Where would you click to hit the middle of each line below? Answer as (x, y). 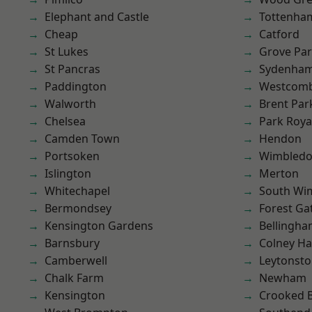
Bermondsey (78, 208)
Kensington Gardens (99, 226)
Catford (279, 34)
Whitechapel (77, 191)
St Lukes (67, 52)
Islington (68, 173)
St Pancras (72, 69)
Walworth (70, 104)
